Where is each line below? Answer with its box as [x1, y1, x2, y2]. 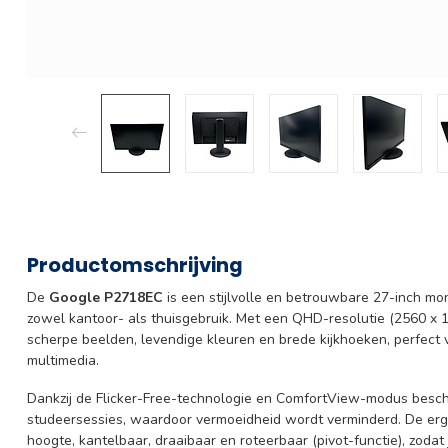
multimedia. [27, 350, 99, 370]
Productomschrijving [27, 250, 243, 279]
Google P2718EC [49, 287, 167, 307]
